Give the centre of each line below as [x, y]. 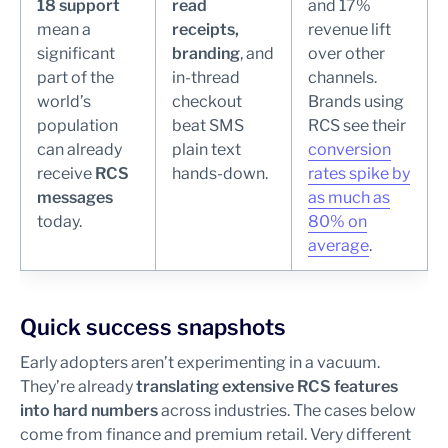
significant [76, 54]
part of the [75, 78]
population [77, 126]
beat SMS [208, 126]
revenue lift [349, 30]
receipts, [205, 30]
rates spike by [359, 174]
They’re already [78, 387]
